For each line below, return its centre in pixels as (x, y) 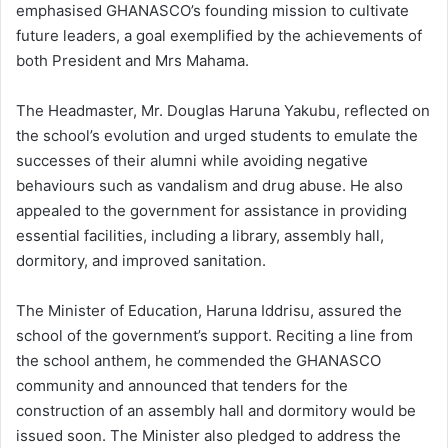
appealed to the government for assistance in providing (211, 210)
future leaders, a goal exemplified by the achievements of (219, 35)
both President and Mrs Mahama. (132, 60)
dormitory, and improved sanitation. (141, 260)
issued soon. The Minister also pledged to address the (208, 435)
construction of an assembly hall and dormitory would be (216, 410)
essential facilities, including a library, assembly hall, (200, 235)
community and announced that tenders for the (182, 385)
